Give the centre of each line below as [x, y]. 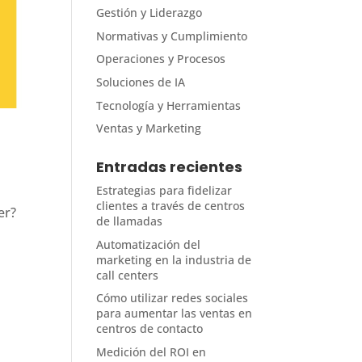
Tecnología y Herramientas [169, 105]
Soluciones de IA [141, 82]
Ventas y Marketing [149, 128]
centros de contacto [150, 329]
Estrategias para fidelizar [164, 191]
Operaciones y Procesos [161, 59]
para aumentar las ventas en [175, 314]
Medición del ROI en [152, 351]
